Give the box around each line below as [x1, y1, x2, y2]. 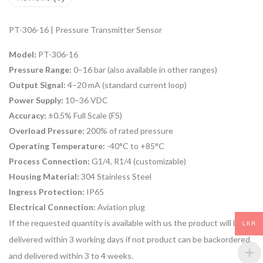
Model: [9, 49, 36, 60]
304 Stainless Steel [81, 171, 151, 182]
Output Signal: [9, 80, 66, 90]
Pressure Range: [9, 65, 72, 75]
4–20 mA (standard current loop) [68, 80, 187, 90]
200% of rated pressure [86, 126, 173, 136]
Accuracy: [9, 110, 46, 121]
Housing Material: [9, 171, 79, 182]
